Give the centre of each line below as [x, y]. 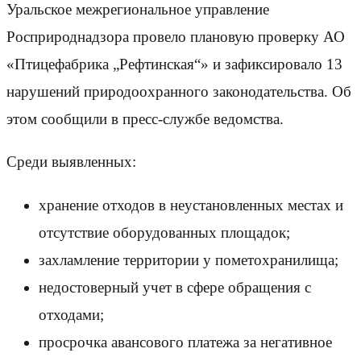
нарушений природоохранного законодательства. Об [179, 92]
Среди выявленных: [71, 162]
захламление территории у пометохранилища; [189, 259]
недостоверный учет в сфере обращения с [175, 287]
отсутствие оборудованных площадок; [164, 232]
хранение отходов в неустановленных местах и [191, 205]
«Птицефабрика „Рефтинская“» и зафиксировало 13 [174, 64]
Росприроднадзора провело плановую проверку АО [176, 37]
